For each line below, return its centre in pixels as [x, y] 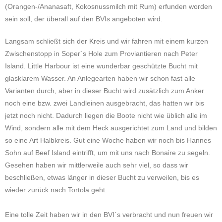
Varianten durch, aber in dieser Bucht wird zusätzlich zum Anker [105, 91]
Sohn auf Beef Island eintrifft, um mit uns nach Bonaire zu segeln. [108, 153]
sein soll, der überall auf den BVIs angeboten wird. [84, 19]
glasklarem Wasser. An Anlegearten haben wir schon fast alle [100, 78]
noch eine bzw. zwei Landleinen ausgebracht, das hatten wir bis [105, 103]
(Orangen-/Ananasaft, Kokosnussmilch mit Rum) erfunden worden [109, 6]
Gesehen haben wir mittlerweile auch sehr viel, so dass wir [97, 165]
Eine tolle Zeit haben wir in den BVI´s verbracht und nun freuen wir [109, 215]
